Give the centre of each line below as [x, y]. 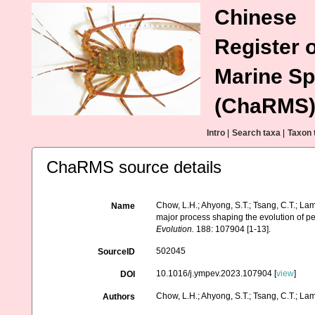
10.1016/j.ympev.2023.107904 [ [217, 274]
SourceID [117, 252]
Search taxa [256, 133]
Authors [119, 297]
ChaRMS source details [134, 167]
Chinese [256, 17]
